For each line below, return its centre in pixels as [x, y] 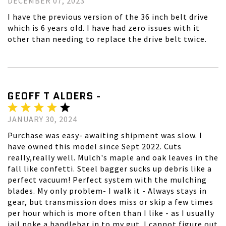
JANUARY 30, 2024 [42, 119]
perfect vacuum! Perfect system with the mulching [107, 180]
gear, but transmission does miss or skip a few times [110, 202]
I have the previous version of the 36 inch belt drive [108, 17]
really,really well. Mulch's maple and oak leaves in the [113, 157]
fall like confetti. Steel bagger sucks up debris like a [110, 168]
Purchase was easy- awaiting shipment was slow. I [105, 135]
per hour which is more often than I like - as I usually [111, 213]
